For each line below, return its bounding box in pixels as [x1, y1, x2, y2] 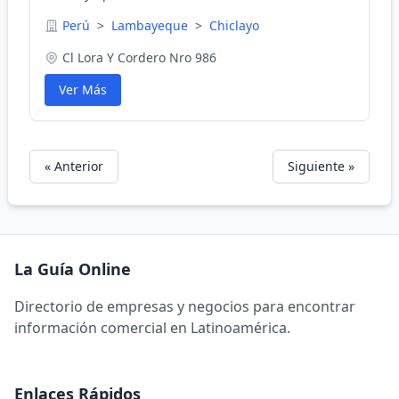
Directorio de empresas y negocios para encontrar [14, 297, 355, 316]
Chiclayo [209, 17, 259, 34]
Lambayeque [111, 17, 191, 34]
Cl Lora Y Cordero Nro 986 [62, 49, 216, 66]
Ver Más [59, 81, 107, 98]
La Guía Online [14, 258, 131, 280]
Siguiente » [288, 158, 354, 175]
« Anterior [45, 158, 103, 175]
